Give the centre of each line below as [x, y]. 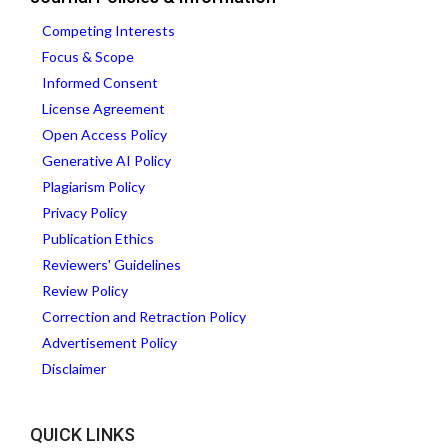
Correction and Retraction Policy [144, 317]
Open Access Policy [104, 135]
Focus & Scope [88, 57]
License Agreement [103, 109]
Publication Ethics [98, 239]
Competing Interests [108, 31]
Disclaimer [74, 369]
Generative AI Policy [106, 161]
